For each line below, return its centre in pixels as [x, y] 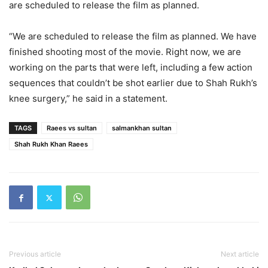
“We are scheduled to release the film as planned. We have [133, 36]
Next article [240, 254]
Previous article [35, 254]
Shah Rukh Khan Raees [51, 144]
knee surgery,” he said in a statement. [88, 98]
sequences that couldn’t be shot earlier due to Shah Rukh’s [133, 83]
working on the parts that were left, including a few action [131, 67]
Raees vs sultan [72, 128]
